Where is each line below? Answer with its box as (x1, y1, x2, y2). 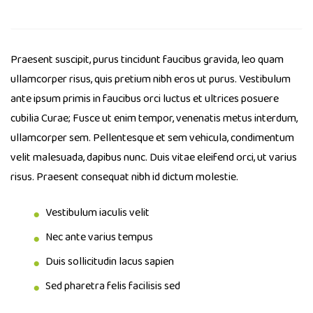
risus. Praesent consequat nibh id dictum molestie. (10, 168, 238, 187)
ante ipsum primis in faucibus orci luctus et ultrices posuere (10, 90, 279, 108)
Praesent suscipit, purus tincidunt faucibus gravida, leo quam (10, 51, 284, 69)
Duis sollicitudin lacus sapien (45, 253, 174, 271)
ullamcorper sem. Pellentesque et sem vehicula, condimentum (10, 129, 294, 147)
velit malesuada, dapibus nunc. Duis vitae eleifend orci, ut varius (10, 149, 297, 167)
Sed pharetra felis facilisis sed (45, 277, 180, 296)
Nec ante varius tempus (45, 228, 153, 247)
